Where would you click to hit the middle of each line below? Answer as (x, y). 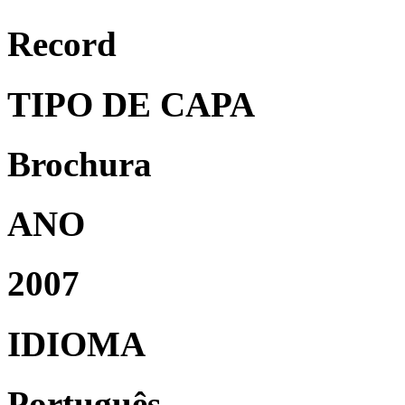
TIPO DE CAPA (131, 104)
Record (62, 44)
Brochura (80, 164)
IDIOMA (76, 344)
